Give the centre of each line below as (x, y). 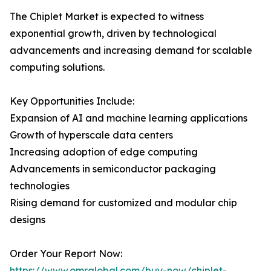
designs (28, 220)
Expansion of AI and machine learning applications (129, 118)
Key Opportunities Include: (72, 101)
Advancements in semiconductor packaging (113, 169)
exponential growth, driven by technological (113, 34)
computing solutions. (57, 67)
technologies (40, 186)
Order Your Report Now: (66, 254)
